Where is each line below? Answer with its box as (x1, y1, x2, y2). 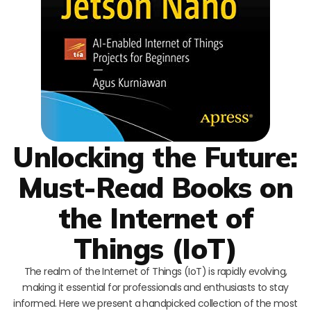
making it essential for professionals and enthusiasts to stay (22, 280, 289, 294)
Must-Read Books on (17, 169, 294, 205)
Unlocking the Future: (13, 139, 298, 174)
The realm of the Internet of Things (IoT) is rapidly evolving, (24, 264, 287, 278)
